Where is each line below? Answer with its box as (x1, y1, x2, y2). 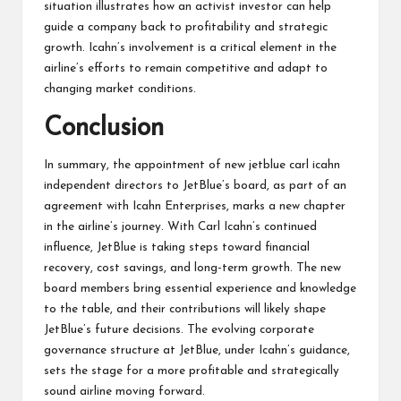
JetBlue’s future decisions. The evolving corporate (44, 323, 314, 336)
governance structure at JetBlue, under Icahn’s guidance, (44, 344, 350, 356)
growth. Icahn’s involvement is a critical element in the (44, 41, 337, 54)
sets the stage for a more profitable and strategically (44, 364, 339, 377)
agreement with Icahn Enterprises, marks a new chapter (44, 200, 346, 212)
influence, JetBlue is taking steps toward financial (44, 241, 310, 253)
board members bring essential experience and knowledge (44, 282, 356, 294)
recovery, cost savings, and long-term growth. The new (44, 261, 341, 274)
